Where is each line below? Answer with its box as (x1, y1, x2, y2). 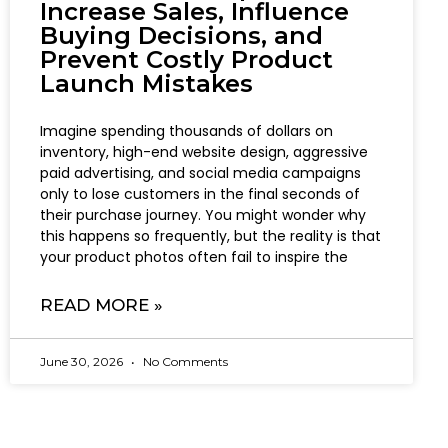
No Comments (140, 354, 228, 370)
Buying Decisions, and (40, 21, 323, 51)
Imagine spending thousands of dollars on (40, 121, 333, 142)
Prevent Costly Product (40, 45, 333, 75)
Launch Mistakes (40, 69, 253, 99)
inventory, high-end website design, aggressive (40, 142, 368, 163)
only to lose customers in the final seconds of (40, 184, 360, 205)
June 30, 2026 (40, 354, 126, 370)
